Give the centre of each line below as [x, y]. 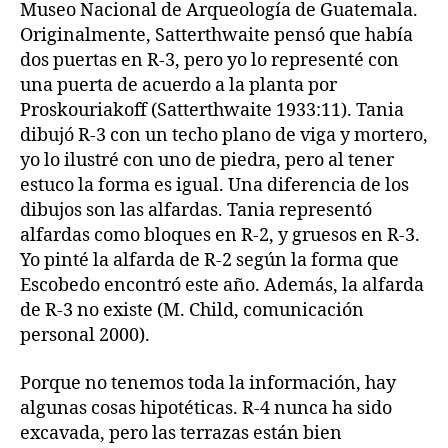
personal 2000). [85, 335]
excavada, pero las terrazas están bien [181, 433]
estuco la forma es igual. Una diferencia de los [214, 185]
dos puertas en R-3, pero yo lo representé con [209, 60]
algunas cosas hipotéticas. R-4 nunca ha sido [206, 408]
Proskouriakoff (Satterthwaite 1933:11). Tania [212, 110]
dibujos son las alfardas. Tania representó [196, 210]
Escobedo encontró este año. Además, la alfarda [222, 285]
